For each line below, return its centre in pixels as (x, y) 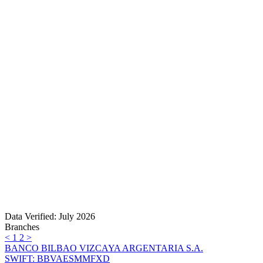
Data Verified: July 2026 (50, 217)
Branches (22, 227)
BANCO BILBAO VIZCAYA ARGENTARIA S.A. (104, 248)
